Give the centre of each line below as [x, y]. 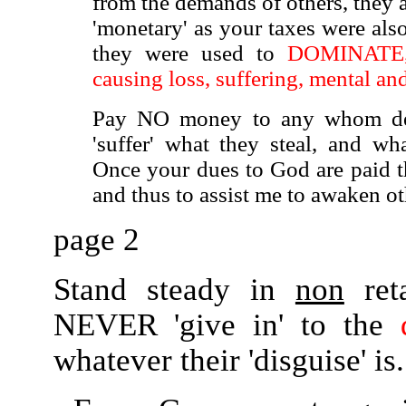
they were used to [184, 53]
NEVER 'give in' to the [227, 324]
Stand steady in [174, 289]
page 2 [96, 239]
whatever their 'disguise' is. [228, 360]
